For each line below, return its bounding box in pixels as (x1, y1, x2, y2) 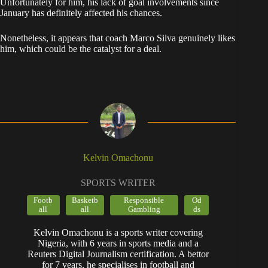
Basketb (71, 196, 98, 205)
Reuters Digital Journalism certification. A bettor (27, 248, 209, 259)
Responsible (124, 196, 165, 205)
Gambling (127, 205, 160, 214)
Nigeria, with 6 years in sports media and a (37, 237, 199, 248)
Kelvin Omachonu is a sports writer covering (33, 227, 203, 237)
